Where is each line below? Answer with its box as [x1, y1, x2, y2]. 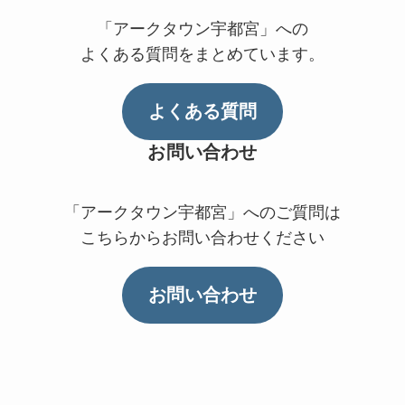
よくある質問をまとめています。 [80, 44, 325, 63]
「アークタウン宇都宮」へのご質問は [64, 203, 341, 222]
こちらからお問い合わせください [80, 229, 325, 248]
